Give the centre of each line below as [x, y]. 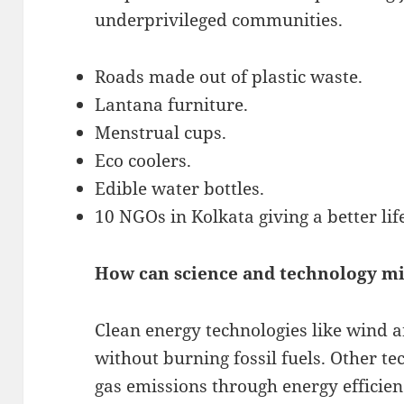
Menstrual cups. [161, 132]
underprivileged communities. [219, 19]
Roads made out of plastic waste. [229, 76]
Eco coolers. [143, 160]
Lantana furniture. [172, 104]
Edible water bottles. [180, 188]
